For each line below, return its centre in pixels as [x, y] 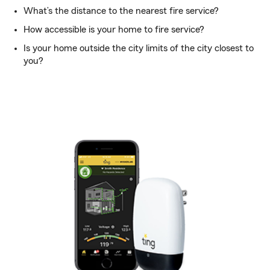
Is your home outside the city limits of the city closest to [139, 48]
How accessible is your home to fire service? [114, 30]
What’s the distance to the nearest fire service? [121, 11]
